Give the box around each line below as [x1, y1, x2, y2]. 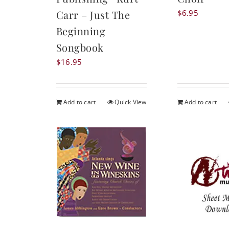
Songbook [56, 40, 104, 55]
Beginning [56, 24, 106, 38]
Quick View [114, 98, 147, 107]
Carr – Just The [56, 8, 130, 22]
